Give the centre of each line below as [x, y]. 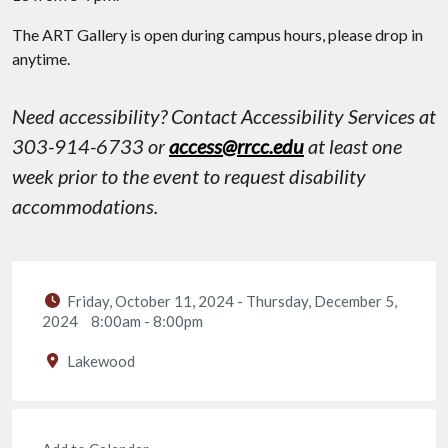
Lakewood [101, 361]
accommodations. [85, 206]
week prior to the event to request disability [189, 176]
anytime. [41, 58]
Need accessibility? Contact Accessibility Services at [224, 116]
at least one [353, 146]
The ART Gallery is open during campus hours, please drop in [217, 34]
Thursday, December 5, [321, 301]
